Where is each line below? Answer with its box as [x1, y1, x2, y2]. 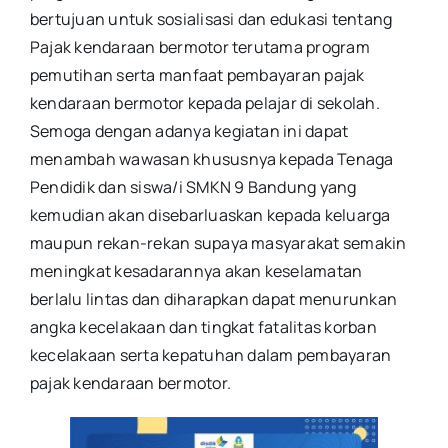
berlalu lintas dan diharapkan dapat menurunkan [30, 288, 398, 311]
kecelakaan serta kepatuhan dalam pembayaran [30, 344, 392, 367]
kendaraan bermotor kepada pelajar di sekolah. [30, 92, 380, 115]
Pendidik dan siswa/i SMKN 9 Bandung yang [30, 176, 357, 199]
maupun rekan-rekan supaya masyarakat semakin [30, 232, 407, 255]
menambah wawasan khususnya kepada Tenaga [30, 148, 394, 171]
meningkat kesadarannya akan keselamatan [30, 260, 363, 283]
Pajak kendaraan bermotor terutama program [30, 36, 370, 59]
